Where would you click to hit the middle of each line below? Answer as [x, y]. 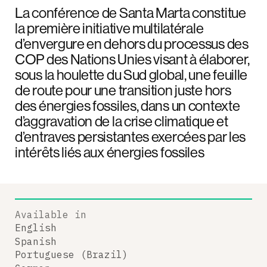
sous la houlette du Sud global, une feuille [131, 74]
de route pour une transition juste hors [123, 90]
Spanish [36, 241]
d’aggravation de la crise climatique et [122, 121]
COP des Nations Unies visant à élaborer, [133, 59]
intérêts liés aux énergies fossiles [110, 152]
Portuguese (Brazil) [72, 254]
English [36, 228]
